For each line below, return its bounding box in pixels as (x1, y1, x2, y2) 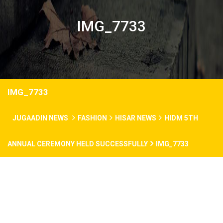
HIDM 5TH (164, 114, 198, 122)
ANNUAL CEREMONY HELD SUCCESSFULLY (7, 140, 148, 148)
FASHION (78, 114, 107, 122)
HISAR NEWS (115, 114, 156, 122)
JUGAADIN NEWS (12, 114, 70, 122)
